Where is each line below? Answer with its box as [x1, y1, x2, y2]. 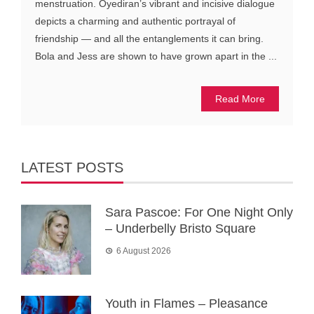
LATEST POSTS [21, 160, 123, 176]
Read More [215, 93, 265, 105]
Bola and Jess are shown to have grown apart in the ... [35, 50, 277, 62]
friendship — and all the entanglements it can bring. [35, 33, 264, 45]
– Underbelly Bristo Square [105, 221, 256, 236]
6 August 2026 [116, 246, 171, 257]
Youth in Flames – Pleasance [105, 296, 268, 311]
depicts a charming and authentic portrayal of [35, 15, 235, 27]
